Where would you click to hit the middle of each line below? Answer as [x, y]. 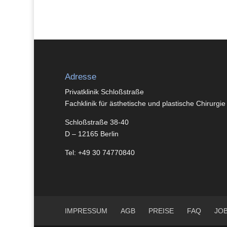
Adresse [80, 77]
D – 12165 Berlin [91, 134]
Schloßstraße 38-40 [97, 122]
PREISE [161, 211]
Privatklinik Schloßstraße [104, 92]
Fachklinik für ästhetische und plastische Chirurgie [145, 104]
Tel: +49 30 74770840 [100, 153]
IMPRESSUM [86, 211]
